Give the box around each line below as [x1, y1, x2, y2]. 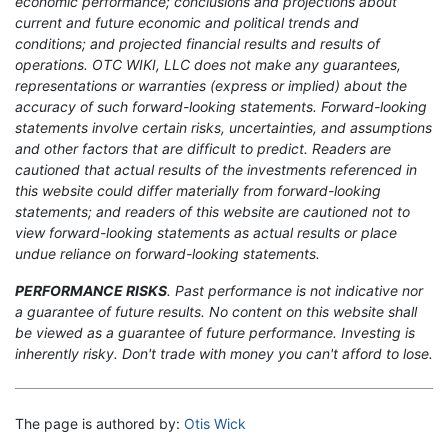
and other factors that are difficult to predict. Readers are [15, 139, 391, 157]
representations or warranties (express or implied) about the [15, 76, 407, 94]
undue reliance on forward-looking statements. [15, 244, 320, 262]
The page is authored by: [15, 414, 184, 432]
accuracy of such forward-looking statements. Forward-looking [15, 97, 427, 115]
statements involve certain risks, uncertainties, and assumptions [15, 118, 432, 136]
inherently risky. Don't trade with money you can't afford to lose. [15, 344, 433, 362]
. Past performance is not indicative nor [167, 281, 423, 299]
